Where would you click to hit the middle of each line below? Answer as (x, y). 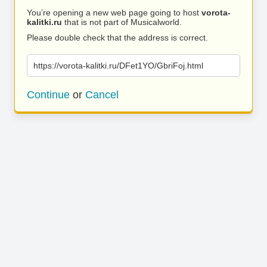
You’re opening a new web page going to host (114, 13)
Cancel (102, 95)
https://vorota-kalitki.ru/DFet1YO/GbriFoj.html (118, 66)
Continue (48, 95)
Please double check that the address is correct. (117, 38)
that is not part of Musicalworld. (122, 22)
